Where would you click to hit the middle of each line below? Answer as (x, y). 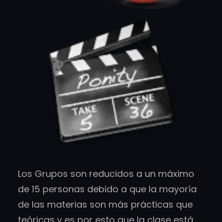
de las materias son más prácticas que (105, 204)
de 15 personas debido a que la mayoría (107, 189)
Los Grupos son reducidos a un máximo (106, 173)
